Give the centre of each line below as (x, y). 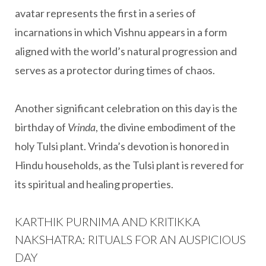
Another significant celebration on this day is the (126, 108)
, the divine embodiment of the (166, 127)
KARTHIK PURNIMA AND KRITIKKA (107, 221)
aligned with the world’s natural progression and (126, 51)
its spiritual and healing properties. (94, 184)
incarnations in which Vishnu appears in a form (121, 32)
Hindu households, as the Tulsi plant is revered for (129, 165)
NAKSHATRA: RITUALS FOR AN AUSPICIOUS (130, 239)
